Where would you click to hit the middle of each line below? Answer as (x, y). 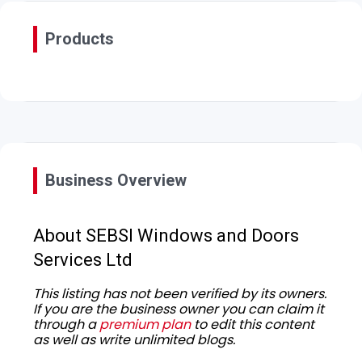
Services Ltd (83, 260)
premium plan (145, 325)
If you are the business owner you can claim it (179, 309)
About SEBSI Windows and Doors (166, 236)
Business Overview (116, 181)
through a (66, 325)
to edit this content (253, 325)
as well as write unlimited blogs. (134, 340)
